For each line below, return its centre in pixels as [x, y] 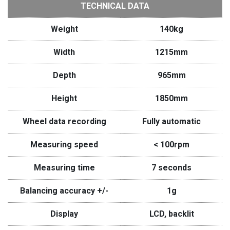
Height [64, 98]
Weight [64, 29]
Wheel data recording [64, 121]
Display [64, 214]
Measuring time [64, 168]
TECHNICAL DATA [115, 6]
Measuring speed [64, 145]
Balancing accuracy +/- [64, 191]
